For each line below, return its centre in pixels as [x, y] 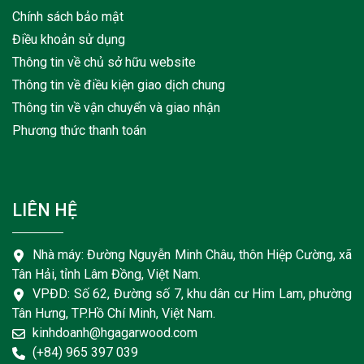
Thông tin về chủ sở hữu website [104, 63]
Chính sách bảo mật [68, 17]
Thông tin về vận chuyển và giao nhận [116, 108]
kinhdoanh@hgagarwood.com [115, 333]
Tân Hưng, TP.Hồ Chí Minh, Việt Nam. [114, 314]
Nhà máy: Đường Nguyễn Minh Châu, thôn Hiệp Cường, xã [193, 255]
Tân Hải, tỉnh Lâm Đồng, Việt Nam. [106, 275]
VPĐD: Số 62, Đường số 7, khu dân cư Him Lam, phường [193, 294]
